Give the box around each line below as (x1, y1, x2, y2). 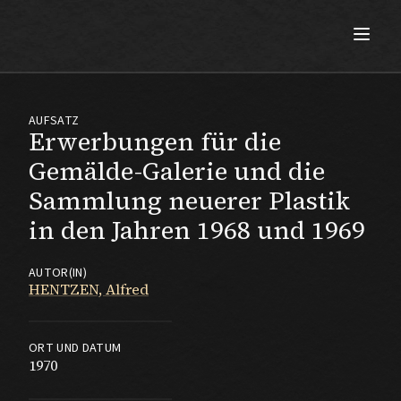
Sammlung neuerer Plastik (29, 183, 350, 218)
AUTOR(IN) (29, 264, 88, 282)
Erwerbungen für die (29, 124, 281, 158)
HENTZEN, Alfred (29, 279, 149, 299)
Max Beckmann (28, 10, 237, 49)
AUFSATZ (29, 112, 80, 130)
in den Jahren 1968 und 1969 (29, 213, 365, 247)
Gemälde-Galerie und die (29, 154, 325, 188)
